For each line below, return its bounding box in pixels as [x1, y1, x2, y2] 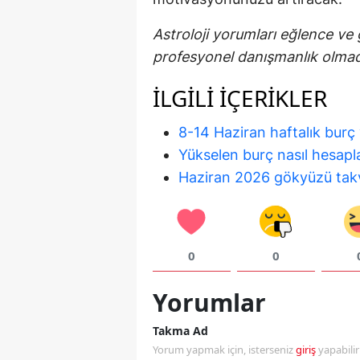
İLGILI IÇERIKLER [153, 82, 327, 113]
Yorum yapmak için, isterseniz [153, 342, 296, 357]
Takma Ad [153, 322, 208, 338]
